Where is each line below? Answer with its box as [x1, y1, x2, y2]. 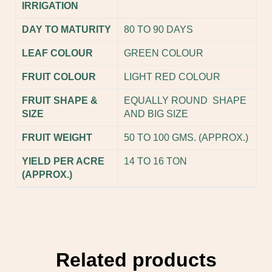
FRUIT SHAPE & [22, 95, 98, 106]
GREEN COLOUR [124, 48, 203, 59]
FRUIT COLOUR [22, 72, 96, 83]
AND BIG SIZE [124, 109, 188, 120]
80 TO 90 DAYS [124, 24, 193, 35]
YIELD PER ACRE [22, 156, 104, 167]
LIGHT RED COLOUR [124, 72, 220, 83]
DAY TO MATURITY [22, 24, 111, 35]
